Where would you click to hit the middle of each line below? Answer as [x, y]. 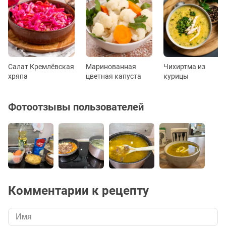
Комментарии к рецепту [78, 190]
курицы [176, 76]
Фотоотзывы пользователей [76, 107]
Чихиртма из [184, 66]
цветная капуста [114, 76]
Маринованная [111, 66]
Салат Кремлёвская [41, 66]
